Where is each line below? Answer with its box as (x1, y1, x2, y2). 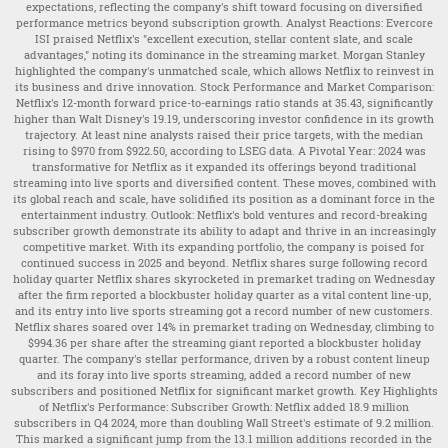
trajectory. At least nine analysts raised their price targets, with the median (25, 127, 423, 143)
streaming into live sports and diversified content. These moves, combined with (12, 175, 436, 191)
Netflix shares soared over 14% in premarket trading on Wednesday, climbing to (14, 319, 434, 335)
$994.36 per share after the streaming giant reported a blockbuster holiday (27, 335, 421, 351)
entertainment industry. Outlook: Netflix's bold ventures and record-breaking (21, 207, 427, 223)
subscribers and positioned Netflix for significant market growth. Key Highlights (10, 383, 438, 399)
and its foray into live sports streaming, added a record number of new (37, 367, 411, 383)
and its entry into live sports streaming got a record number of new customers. (15, 303, 433, 319)
